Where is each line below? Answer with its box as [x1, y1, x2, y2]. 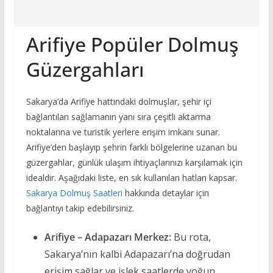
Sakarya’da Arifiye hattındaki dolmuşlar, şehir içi [26, 96, 211, 108]
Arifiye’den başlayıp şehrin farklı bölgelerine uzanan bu [26, 141, 237, 154]
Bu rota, [171, 230, 211, 244]
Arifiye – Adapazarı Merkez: [44, 230, 171, 244]
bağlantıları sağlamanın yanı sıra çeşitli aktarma [26, 111, 211, 123]
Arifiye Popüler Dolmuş [26, 31, 238, 58]
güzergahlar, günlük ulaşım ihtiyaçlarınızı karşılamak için [26, 157, 243, 169]
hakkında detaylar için [122, 187, 209, 199]
